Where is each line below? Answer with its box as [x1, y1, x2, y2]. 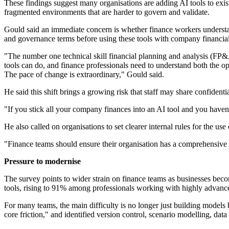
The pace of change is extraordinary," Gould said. [4, 70, 164, 79]
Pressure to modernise [4, 157, 81, 166]
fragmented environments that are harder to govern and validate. [4, 8, 210, 17]
